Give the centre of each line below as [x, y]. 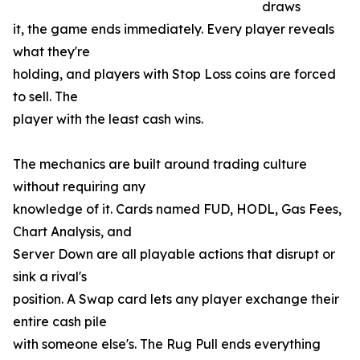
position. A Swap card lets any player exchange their [176, 299]
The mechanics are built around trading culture [160, 164]
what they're [51, 52]
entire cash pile [60, 322]
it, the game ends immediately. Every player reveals [174, 29]
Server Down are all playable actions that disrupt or [174, 254]
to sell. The [45, 97]
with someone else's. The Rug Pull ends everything [167, 344]
